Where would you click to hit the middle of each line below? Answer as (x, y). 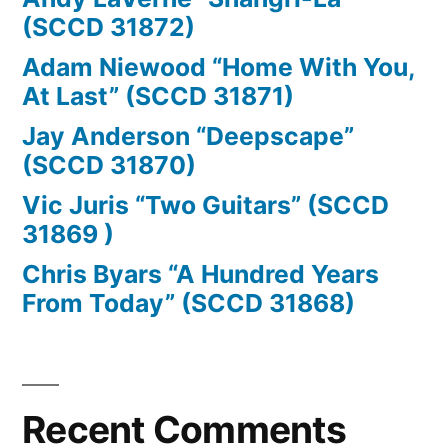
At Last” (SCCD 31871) (158, 96)
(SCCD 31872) (108, 27)
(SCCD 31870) (109, 165)
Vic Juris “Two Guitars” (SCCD (205, 205)
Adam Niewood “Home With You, (218, 67)
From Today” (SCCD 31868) (188, 303)
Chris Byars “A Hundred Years (200, 274)
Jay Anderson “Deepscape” (188, 136)
